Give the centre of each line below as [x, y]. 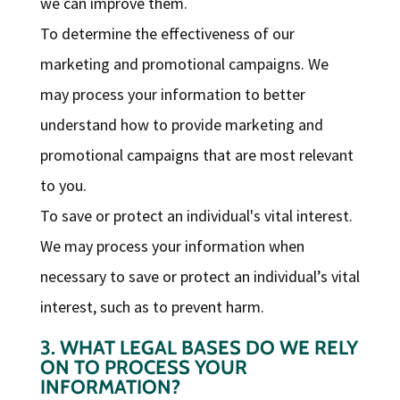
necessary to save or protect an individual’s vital [200, 277]
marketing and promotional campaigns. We [184, 64]
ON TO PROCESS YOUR [143, 368]
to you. [63, 186]
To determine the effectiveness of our [167, 34]
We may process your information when [172, 246]
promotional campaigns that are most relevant [196, 155]
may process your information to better [172, 95]
